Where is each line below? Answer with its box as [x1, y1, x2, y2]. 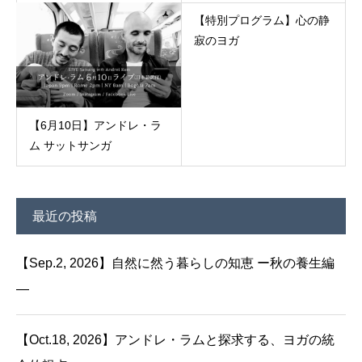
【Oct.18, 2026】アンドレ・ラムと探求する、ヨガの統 [16, 332, 335, 347]
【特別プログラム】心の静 [193, 13, 330, 27]
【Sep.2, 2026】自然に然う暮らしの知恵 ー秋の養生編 [16, 255, 335, 270]
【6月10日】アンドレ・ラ [29, 118, 162, 132]
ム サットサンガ [29, 138, 112, 152]
